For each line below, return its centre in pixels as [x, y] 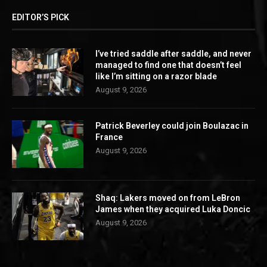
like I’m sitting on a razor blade [156, 77]
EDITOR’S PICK [41, 18]
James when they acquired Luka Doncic [173, 209]
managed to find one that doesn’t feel [168, 65]
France [109, 137]
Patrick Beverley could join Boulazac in [172, 126]
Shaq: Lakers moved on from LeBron [168, 198]
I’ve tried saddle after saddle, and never [173, 54]
